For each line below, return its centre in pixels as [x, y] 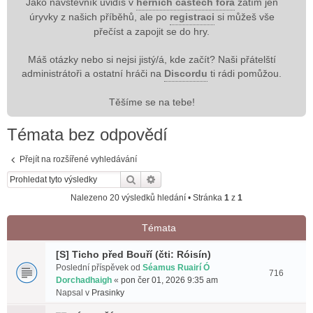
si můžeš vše [244, 17]
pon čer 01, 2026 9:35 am [169, 280]
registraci [192, 17]
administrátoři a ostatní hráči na [93, 74]
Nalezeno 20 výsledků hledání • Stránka [147, 198]
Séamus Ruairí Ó [176, 268]
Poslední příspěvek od [99, 268]
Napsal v [74, 293]
